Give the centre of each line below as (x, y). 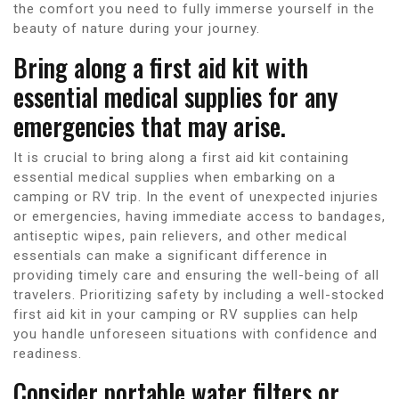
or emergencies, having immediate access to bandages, (199, 216)
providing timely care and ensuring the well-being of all (196, 275)
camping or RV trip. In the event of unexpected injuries (196, 196)
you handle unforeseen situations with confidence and (195, 334)
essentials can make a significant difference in (171, 255)
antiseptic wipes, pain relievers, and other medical (180, 236)
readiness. (48, 353)
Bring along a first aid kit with (161, 67)
